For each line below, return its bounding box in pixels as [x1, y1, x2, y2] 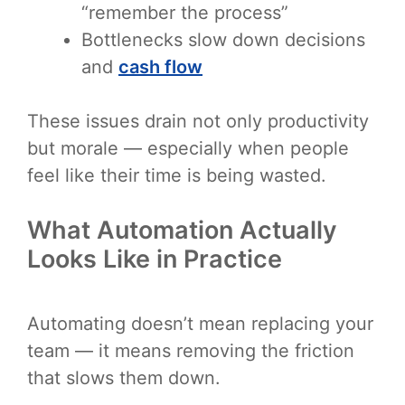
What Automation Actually [27, 214, 337, 245]
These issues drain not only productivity [27, 109, 369, 132]
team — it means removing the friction [27, 340, 354, 363]
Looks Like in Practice [27, 243, 282, 274]
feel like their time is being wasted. [27, 164, 326, 186]
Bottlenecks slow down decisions [81, 28, 365, 51]
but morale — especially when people [27, 137, 349, 159]
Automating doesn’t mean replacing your [27, 313, 373, 335]
